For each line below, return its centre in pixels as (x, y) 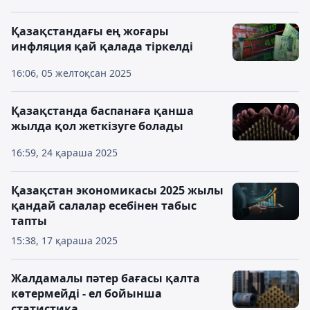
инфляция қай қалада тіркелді (102, 46)
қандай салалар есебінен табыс (104, 206)
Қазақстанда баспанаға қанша (102, 111)
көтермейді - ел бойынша (86, 293)
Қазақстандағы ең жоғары (90, 31)
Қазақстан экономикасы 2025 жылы (117, 190)
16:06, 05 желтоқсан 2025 (71, 73)
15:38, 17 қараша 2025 (64, 240)
